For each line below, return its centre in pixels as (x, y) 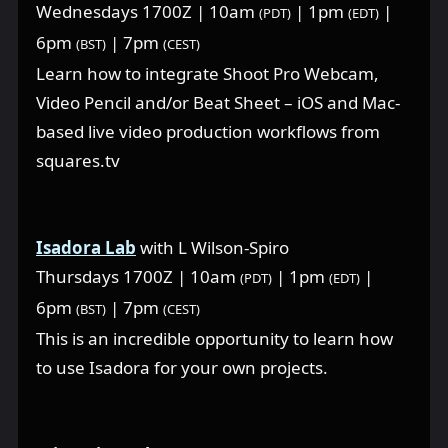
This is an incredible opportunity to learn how (214, 338)
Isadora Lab (86, 247)
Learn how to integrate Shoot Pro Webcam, (207, 73)
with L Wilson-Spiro (212, 247)
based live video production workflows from (208, 131)
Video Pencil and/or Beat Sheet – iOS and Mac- (218, 102)
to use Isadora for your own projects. (182, 367)
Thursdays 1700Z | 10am (138, 276)
